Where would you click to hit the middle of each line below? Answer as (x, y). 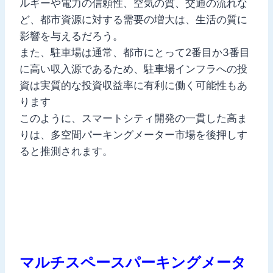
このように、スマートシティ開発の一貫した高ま (133, 118)
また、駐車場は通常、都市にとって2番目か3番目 (135, 52)
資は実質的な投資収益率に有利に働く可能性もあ (133, 85)
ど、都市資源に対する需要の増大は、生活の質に (133, 19)
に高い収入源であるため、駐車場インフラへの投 (133, 69)
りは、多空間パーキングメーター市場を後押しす (133, 134)
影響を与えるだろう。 (71, 36)
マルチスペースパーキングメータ (133, 262)
